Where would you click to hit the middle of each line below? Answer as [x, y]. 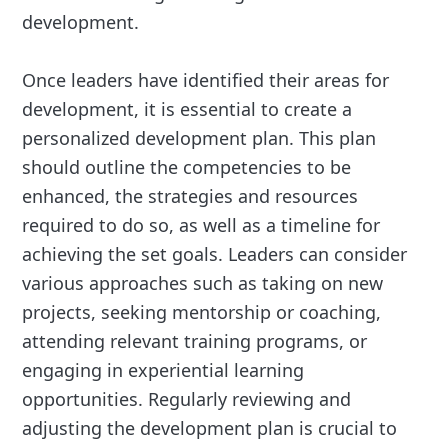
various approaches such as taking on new [203, 283]
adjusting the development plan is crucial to [210, 428]
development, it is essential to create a [187, 109]
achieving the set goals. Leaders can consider [215, 254]
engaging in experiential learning [163, 370]
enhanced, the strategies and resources [190, 196]
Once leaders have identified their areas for [206, 80]
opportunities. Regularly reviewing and [187, 399]
